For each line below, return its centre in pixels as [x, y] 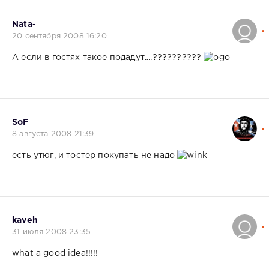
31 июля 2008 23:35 [52, 232]
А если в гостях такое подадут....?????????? [108, 57]
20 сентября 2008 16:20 [59, 36]
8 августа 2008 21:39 [53, 134]
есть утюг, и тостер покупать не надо [95, 155]
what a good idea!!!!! [55, 253]
